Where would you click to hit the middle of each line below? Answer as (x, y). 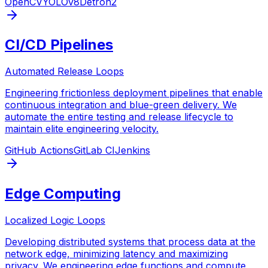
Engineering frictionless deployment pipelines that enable (134, 93)
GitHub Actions (39, 150)
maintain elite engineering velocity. (82, 129)
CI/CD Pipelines (59, 45)
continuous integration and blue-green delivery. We (121, 105)
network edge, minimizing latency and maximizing (116, 254)
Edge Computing (63, 194)
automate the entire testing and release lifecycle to (119, 117)
